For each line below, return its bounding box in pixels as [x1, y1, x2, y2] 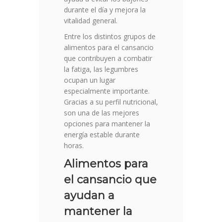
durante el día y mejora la [64, 5, 146, 15]
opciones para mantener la [64, 119, 150, 129]
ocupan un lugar [64, 75, 115, 85]
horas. [64, 141, 84, 151]
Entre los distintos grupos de [64, 32, 156, 42]
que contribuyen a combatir [64, 54, 152, 63]
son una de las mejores [64, 108, 139, 118]
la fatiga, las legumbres [64, 64, 138, 74]
